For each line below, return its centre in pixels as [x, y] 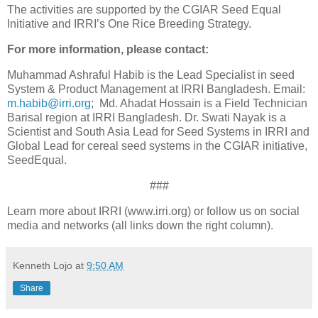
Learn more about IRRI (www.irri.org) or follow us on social [153, 211]
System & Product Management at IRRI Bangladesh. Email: [156, 89]
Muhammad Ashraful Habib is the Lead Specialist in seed [151, 75]
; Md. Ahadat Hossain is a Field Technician [199, 104]
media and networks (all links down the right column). [140, 225]
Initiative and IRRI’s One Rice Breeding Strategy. [131, 24]
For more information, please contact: [108, 50]
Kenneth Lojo [43, 265]
